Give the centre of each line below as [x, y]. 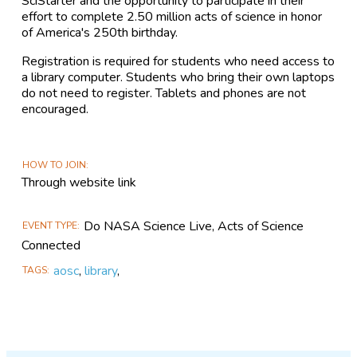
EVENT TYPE [50, 226]
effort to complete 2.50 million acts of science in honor [172, 16]
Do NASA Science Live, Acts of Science [194, 226]
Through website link [79, 182]
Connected [51, 245]
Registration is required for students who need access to [178, 61]
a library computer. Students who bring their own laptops [178, 77]
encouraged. [55, 109]
